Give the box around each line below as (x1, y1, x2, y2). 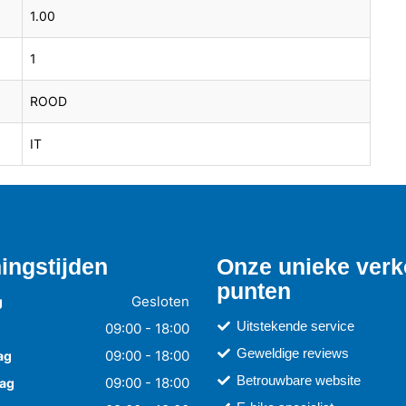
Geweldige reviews (233, 345, 349, 362)
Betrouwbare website (233, 372, 361, 389)
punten (217, 277, 291, 305)
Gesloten (131, 293, 189, 311)
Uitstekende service (233, 318, 354, 334)
